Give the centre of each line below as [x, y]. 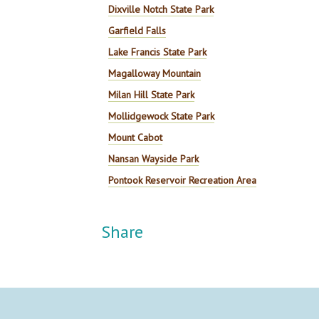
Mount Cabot [136, 137]
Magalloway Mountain [155, 73]
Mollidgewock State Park [162, 116]
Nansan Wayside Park [154, 159]
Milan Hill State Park [152, 95]
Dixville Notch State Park [161, 9]
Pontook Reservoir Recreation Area [183, 180]
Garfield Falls [137, 31]
